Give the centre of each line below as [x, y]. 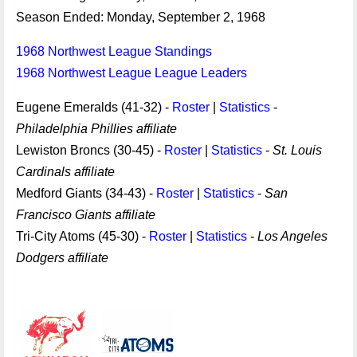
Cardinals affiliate [65, 172]
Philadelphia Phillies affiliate [96, 129]
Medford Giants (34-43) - [86, 193]
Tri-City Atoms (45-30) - [82, 236]
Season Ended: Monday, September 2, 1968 [141, 17]
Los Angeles [292, 236]
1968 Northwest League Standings [114, 51]
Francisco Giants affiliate [86, 215]
